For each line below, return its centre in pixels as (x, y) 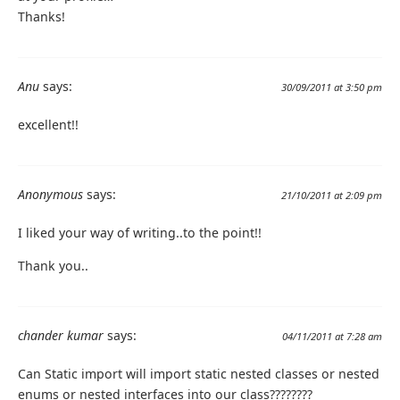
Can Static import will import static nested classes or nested (199, 374)
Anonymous (50, 194)
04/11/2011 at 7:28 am (332, 337)
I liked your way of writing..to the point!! (140, 232)
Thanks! (42, 16)
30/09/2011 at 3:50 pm (332, 87)
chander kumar (61, 336)
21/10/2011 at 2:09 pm (332, 195)
